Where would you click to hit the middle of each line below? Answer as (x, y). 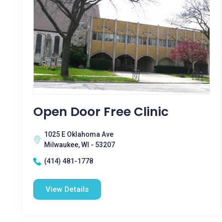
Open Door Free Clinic (101, 112)
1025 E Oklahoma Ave (79, 134)
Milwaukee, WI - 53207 (80, 145)
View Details (67, 189)
